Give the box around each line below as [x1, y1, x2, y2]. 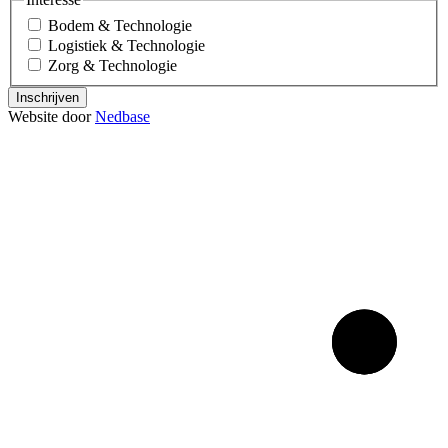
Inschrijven [16, 89, 79, 105]
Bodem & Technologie [48, 16, 192, 34]
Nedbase [95, 107, 150, 125]
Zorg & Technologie [48, 56, 177, 74]
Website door [8, 107, 95, 125]
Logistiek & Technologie [48, 36, 205, 54]
